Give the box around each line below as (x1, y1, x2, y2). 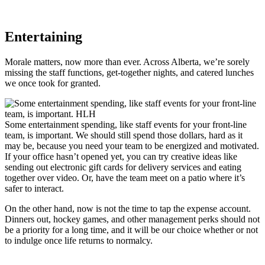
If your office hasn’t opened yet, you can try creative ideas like (5, 151, 237, 161)
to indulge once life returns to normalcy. (5, 235, 153, 245)
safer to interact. (5, 183, 64, 193)
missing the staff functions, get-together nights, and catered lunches (5, 67, 254, 77)
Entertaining (5, 28, 86, 44)
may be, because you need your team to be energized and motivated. (5, 140, 259, 151)
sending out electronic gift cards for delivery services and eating (5, 161, 241, 172)
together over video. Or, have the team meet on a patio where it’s (5, 172, 245, 183)
